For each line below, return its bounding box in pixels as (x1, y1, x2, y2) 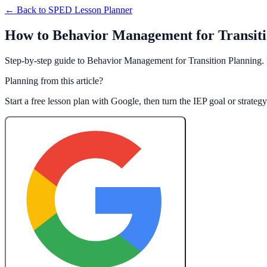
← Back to (5, 5, 48, 15)
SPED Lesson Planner (48, 5, 132, 15)
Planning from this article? (5, 75, 103, 86)
